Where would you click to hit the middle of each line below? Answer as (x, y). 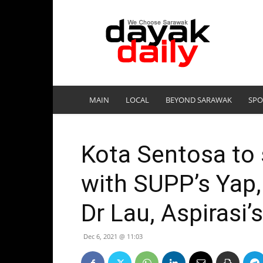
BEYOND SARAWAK (199, 100)
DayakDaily (132, 22)
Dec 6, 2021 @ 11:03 (113, 236)
